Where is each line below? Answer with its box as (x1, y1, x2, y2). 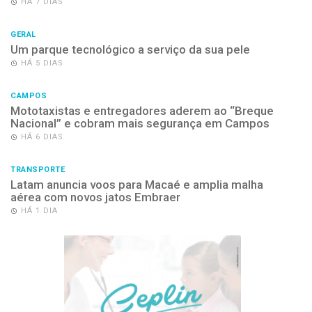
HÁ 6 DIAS (21, 132, 63, 141)
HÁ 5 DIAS (21, 58, 63, 68)
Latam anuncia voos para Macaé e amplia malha (10, 177, 263, 192)
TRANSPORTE (10, 164, 65, 174)
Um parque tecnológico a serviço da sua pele (10, 42, 250, 56)
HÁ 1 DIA (21, 205, 58, 215)
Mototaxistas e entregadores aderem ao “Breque (10, 103, 274, 118)
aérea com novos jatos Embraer (10, 189, 180, 204)
